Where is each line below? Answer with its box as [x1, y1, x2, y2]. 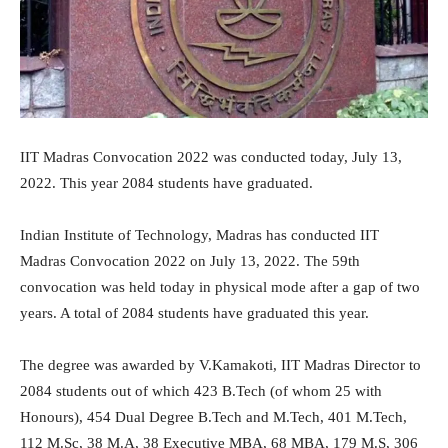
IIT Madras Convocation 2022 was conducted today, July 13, [20, 149, 402, 166]
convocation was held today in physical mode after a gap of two [20, 279, 420, 296]
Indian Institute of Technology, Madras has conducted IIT [20, 227, 379, 244]
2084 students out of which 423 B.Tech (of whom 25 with [20, 383, 382, 400]
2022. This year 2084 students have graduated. [20, 175, 313, 192]
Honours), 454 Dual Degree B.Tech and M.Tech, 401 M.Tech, [20, 409, 407, 426]
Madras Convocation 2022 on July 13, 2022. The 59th [20, 253, 360, 270]
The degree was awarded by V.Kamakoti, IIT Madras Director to [20, 357, 421, 374]
